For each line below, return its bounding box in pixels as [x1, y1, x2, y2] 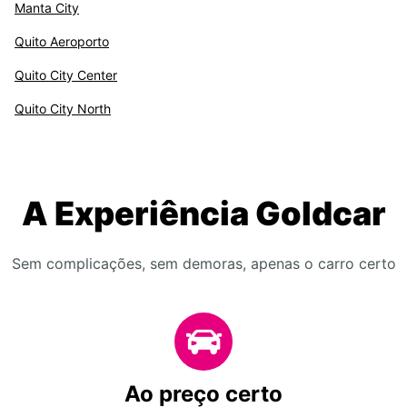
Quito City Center [15, 67, 117, 83]
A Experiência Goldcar [21, 194, 386, 233]
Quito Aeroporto [15, 34, 109, 49]
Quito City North [15, 101, 111, 116]
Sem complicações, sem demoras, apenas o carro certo [11, 254, 396, 273]
